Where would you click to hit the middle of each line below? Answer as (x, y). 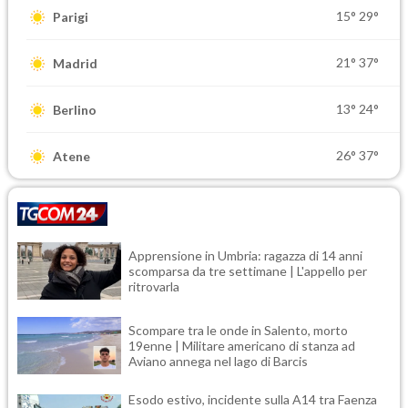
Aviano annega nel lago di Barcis (218, 362)
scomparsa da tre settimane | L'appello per (248, 271)
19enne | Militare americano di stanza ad (242, 346)
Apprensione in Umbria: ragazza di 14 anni (245, 256)
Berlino (75, 109)
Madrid (75, 63)
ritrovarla (154, 287)
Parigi (71, 16)
